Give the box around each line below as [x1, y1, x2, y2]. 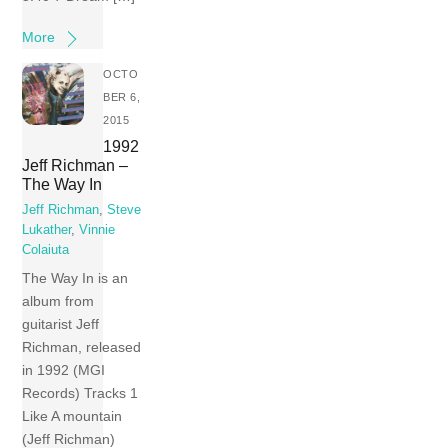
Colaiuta [22, 243, 70, 258]
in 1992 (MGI [22, 361, 106, 378]
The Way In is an [22, 269, 129, 286]
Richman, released [22, 338, 142, 355]
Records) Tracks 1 [22, 384, 143, 401]
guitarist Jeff [22, 315, 100, 332]
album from [22, 292, 95, 309]
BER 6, [103, 91, 141, 104]
